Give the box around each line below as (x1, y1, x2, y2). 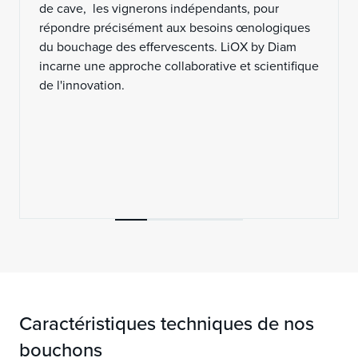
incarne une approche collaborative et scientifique (39, 56, 319, 75)
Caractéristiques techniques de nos (19, 308, 314, 338)
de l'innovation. (39, 75, 125, 94)
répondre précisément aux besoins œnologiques (39, 18, 310, 37)
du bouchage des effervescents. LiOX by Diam (39, 37, 296, 56)
